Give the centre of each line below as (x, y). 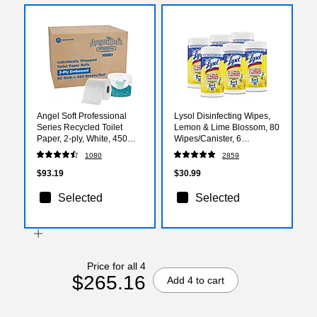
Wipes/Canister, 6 (208, 138)
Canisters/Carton (207, 150)
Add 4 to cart (195, 280)
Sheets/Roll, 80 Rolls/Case (88, 150)
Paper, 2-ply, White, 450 (82, 138)
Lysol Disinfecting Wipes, (222, 116)
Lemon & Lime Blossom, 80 (227, 127)
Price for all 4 (116, 266)
